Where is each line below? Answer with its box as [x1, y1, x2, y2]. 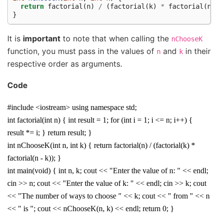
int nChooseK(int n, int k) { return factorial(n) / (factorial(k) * [7, 141, 195, 149]
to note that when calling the [60, 33, 171, 43]
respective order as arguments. [7, 58, 122, 69]
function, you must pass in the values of [7, 46, 157, 56]
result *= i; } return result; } [7, 128, 92, 137]
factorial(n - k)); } [7, 153, 61, 162]
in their [183, 46, 211, 56]
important [23, 33, 60, 43]
